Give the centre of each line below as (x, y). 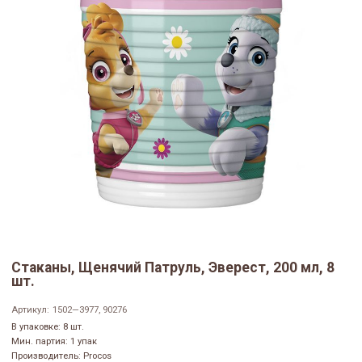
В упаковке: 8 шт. (48, 327)
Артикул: (30, 310)
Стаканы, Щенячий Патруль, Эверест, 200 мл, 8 (173, 268)
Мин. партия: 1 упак (54, 342)
